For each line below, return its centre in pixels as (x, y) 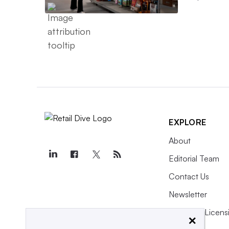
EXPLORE (188, 122)
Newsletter (188, 194)
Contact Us (189, 177)
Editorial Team (194, 159)
